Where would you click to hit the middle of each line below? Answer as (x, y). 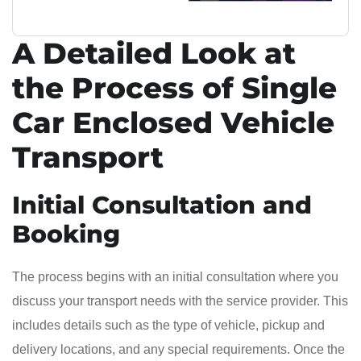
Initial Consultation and (162, 205)
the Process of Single (174, 87)
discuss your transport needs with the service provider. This (180, 301)
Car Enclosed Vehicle (173, 122)
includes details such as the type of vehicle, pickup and (168, 325)
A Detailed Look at (154, 53)
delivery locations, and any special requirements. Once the (178, 349)
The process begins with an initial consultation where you (175, 276)
